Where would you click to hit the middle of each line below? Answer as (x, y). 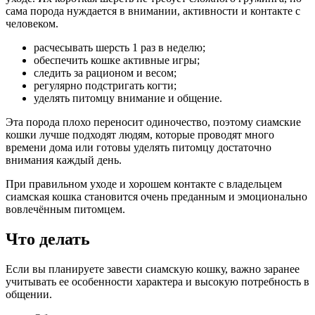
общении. (29, 295)
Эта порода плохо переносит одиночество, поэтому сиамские (153, 122)
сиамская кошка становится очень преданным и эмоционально (156, 197)
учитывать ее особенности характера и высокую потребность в (157, 282)
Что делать (48, 239)
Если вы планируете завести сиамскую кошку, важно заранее (153, 269)
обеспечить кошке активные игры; (117, 60)
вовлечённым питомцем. (65, 210)
